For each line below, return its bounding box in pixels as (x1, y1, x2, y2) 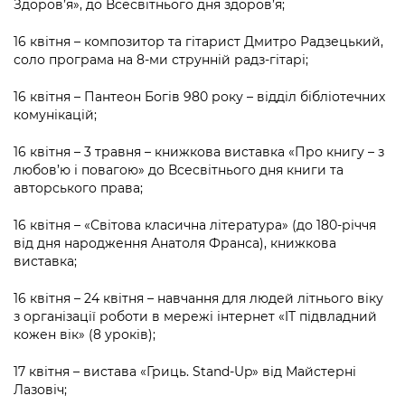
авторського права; (14, 179, 143, 196)
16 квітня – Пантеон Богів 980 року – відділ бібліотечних (14, 88, 385, 105)
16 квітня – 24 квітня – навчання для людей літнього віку (14, 289, 383, 306)
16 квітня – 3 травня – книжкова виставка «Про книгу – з (14, 143, 384, 160)
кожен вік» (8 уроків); (14, 325, 155, 343)
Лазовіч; (14, 381, 67, 398)
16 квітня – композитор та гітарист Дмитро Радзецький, (14, 33, 383, 50)
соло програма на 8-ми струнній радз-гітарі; (14, 51, 308, 68)
